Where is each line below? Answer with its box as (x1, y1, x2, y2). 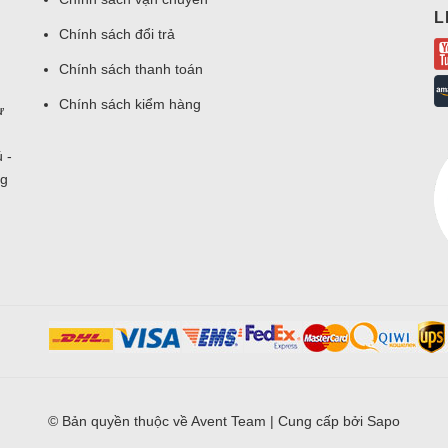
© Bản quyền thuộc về (48, 413, 191, 429)
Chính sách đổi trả (59, 26, 175, 42)
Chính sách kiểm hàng (59, 96, 201, 112)
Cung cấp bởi (278, 413, 367, 429)
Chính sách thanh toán (59, 61, 203, 77)
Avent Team (191, 413, 266, 429)
